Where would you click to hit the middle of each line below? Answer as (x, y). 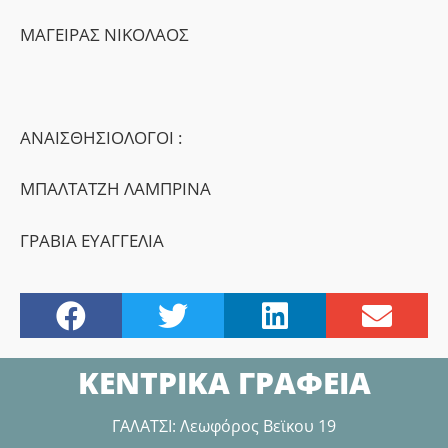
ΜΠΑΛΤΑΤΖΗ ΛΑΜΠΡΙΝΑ (115, 189)
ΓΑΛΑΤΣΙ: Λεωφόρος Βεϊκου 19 (224, 426)
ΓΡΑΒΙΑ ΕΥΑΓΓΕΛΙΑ (92, 240)
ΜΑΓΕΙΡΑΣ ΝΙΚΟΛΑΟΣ (104, 35)
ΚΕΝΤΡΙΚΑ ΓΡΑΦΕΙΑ (224, 383)
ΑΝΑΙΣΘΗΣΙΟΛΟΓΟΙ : (101, 137)
